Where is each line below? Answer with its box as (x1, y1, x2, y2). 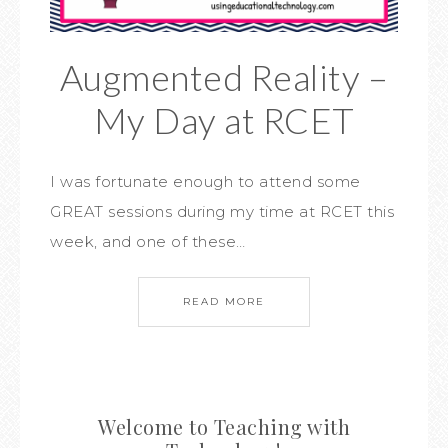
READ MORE (183, 295, 265, 309)
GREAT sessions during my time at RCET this (50, 202, 394, 222)
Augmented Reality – (59, 55, 389, 100)
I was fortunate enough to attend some (50, 172, 361, 192)
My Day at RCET (93, 98, 355, 143)
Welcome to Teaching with (98, 413, 350, 441)
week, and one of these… (50, 232, 246, 252)
